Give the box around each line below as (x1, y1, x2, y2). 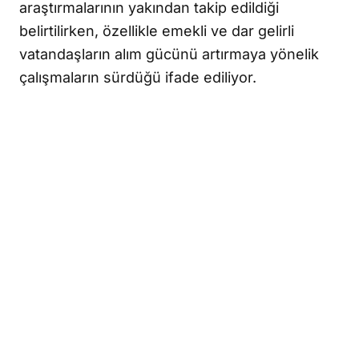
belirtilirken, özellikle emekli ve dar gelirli (19, 22, 294, 40)
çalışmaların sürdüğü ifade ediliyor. (19, 69, 256, 87)
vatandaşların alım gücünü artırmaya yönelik (19, 46, 319, 63)
